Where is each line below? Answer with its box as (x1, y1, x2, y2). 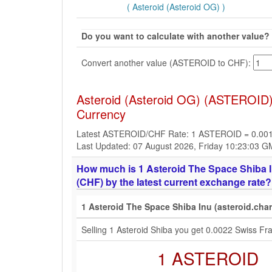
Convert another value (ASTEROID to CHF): (81, 56, 253, 69)
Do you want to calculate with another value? (81, 30, 270, 42)
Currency (76, 105, 126, 123)
